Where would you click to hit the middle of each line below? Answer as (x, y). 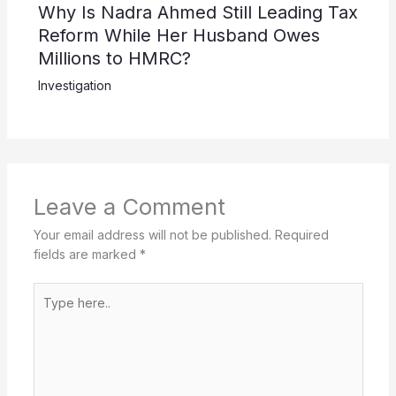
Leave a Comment (129, 207)
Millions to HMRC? (114, 59)
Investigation (74, 86)
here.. (49, 311)
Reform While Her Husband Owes (179, 36)
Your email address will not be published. (152, 235)
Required (301, 235)
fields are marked (86, 255)
